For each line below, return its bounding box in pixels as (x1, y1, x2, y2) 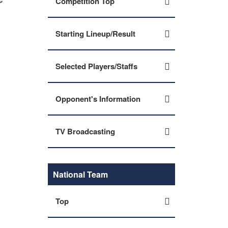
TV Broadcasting (55, 126, 115, 137)
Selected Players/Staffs (55, 61, 137, 72)
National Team (53, 168, 108, 180)
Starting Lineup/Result (55, 28, 135, 39)
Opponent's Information (55, 93, 140, 104)
